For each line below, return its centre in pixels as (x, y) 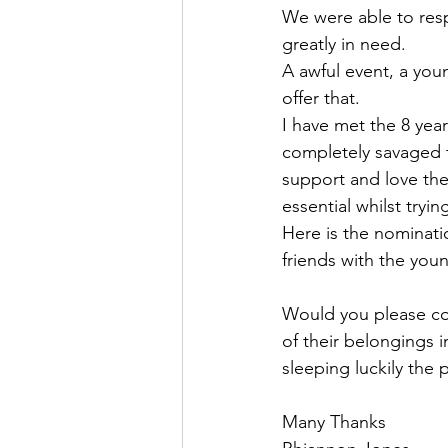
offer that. (321, 98)
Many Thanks (336, 422)
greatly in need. (344, 44)
